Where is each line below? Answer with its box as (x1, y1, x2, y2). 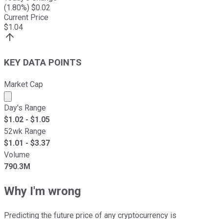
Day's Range (4, 103, 46, 112)
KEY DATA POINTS (4, 57, 82, 68)
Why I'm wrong (4, 184, 81, 198)
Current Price (4, 13, 48, 22)
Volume (4, 150, 30, 159)
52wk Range (4, 126, 46, 136)
